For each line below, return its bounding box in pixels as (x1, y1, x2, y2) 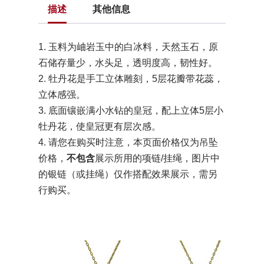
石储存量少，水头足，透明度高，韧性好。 (38, 58, 217, 68)
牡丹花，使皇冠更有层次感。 (38, 121, 161, 132)
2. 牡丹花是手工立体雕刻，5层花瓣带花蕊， (38, 74, 223, 84)
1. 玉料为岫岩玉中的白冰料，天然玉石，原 (38, 42, 218, 52)
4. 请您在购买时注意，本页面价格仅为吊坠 (38, 137, 218, 148)
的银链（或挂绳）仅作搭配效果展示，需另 (38, 169, 217, 180)
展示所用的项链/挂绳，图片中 (94, 153, 220, 164)
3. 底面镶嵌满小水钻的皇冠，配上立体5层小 (38, 105, 223, 116)
